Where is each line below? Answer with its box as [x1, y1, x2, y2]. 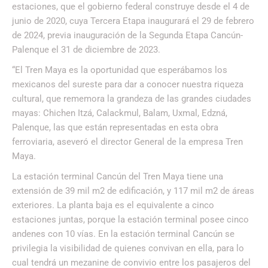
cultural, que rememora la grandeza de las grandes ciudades [12, 93, 251, 105]
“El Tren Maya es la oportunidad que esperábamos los [12, 65, 227, 76]
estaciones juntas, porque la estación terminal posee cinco [12, 214, 249, 226]
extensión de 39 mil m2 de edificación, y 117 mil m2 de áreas [12, 185, 254, 197]
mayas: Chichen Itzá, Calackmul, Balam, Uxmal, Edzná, [12, 108, 227, 119]
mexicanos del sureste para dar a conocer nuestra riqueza [12, 79, 243, 90]
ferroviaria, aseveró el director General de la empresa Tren [12, 136, 243, 148]
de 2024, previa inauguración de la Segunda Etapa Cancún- [12, 30, 243, 41]
